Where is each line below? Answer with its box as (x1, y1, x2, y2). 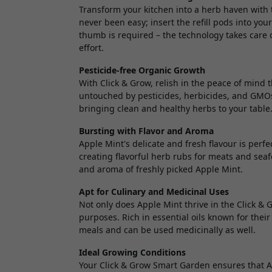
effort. (79, 42, 104, 54)
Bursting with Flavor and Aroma (79, 125, 214, 137)
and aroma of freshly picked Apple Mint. (79, 163, 243, 175)
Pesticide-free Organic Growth (79, 64, 205, 76)
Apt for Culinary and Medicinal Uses (79, 186, 229, 198)
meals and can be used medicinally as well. (79, 224, 256, 236)
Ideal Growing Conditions (79, 246, 186, 259)
